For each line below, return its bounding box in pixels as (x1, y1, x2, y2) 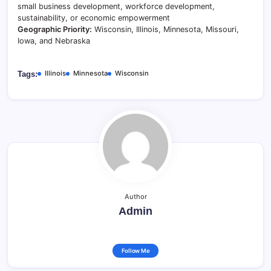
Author (124, 192, 147, 201)
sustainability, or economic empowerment (18, 13, 170, 22)
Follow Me (121, 247, 150, 254)
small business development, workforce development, (18, 2, 215, 11)
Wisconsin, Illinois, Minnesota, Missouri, (92, 25, 239, 34)
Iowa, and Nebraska (18, 36, 90, 45)
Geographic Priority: (18, 25, 92, 34)
